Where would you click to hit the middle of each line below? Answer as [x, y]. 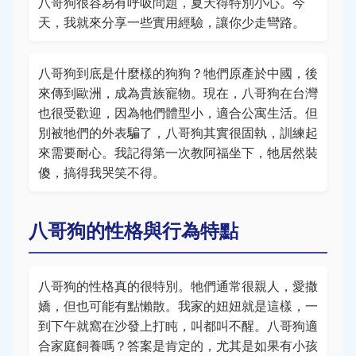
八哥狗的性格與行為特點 [133, 230]
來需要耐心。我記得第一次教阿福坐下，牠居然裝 [178, 152]
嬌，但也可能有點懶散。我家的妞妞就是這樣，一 [178, 306]
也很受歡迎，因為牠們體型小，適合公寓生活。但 [178, 112]
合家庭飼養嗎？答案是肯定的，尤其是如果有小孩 [178, 345]
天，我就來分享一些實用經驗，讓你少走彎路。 [172, 22]
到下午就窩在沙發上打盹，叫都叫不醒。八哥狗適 [178, 325]
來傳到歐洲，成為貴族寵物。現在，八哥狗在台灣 [178, 93]
